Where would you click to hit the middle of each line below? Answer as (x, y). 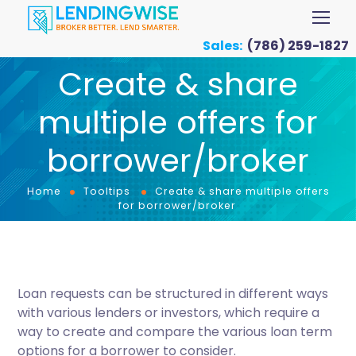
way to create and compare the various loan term (175, 332)
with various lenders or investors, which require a (169, 313)
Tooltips (106, 191)
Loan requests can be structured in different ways (173, 294)
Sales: (225, 45)
